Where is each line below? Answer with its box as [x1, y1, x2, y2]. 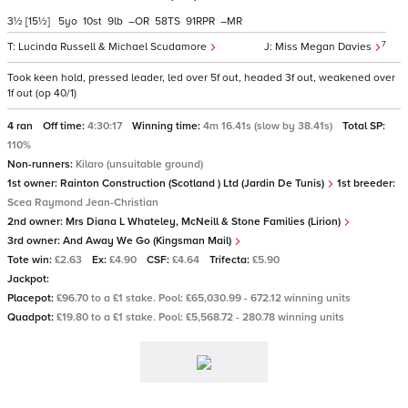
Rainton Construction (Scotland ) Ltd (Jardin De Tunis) [60, 177, 327, 190]
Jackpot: [7, 272, 49, 286]
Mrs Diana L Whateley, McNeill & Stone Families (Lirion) [66, 215, 343, 229]
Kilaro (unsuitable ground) [76, 158, 203, 171]
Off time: [43, 119, 87, 133]
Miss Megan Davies [275, 40, 374, 54]
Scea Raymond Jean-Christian [7, 196, 158, 209]
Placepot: [7, 291, 56, 305]
